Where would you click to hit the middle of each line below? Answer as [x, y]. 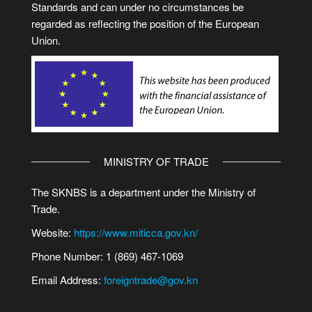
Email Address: [68, 280]
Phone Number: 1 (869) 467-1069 [107, 256]
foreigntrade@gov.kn [151, 280]
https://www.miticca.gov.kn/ [136, 233]
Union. [46, 40]
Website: [53, 233]
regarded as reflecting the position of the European [145, 24]
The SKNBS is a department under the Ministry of [143, 192]
